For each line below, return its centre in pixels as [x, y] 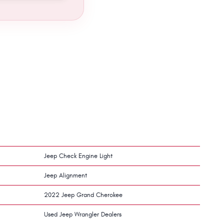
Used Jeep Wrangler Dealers [83, 214]
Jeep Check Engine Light [78, 156]
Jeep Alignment [65, 175]
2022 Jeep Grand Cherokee [83, 195]
